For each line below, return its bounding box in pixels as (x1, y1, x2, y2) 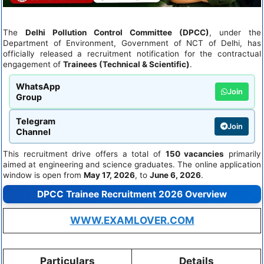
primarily (224, 149, 262, 159)
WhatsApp (15, 81, 60, 91)
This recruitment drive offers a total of (3, 149, 166, 159)
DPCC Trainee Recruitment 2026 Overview (37, 189, 227, 200)
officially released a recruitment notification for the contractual (3, 49, 261, 59)
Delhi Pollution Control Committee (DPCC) (25, 28, 209, 38)
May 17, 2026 (84, 170, 135, 180)
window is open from (3, 170, 84, 180)
